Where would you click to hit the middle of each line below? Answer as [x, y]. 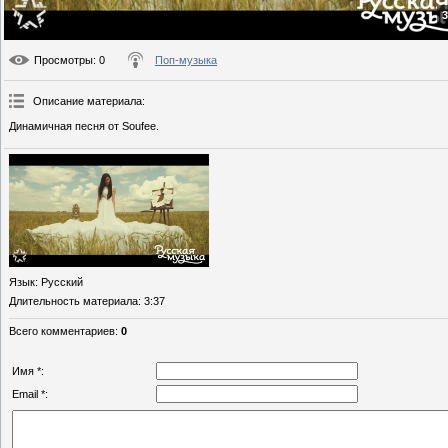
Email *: [30, 393]
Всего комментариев [62, 330]
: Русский [59, 281]
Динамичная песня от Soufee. [84, 126]
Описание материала [87, 101]
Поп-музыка [186, 60]
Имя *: [28, 370]
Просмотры [63, 60]
